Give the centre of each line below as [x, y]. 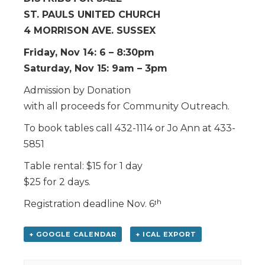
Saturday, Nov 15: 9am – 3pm [96, 68]
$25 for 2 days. [57, 182]
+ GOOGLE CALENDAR [73, 234]
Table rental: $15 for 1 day [83, 166]
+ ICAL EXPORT [166, 234]
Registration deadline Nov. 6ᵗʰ [93, 203]
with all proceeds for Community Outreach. [127, 106]
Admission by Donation [77, 90]
